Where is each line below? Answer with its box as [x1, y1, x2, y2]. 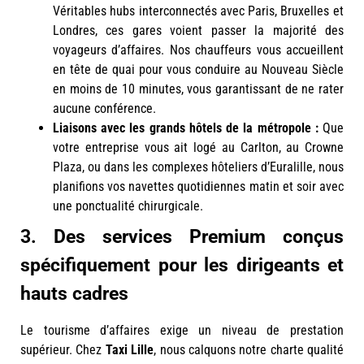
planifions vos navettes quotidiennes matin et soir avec [53, 178, 344, 194]
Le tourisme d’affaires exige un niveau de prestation [20, 322, 344, 338]
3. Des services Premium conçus [20, 225, 344, 248]
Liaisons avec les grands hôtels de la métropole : [53, 119, 318, 136]
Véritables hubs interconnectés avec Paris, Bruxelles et [53, 2, 344, 19]
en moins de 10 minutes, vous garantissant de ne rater [53, 80, 344, 97]
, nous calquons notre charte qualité [154, 341, 344, 357]
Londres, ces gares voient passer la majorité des [53, 22, 344, 38]
